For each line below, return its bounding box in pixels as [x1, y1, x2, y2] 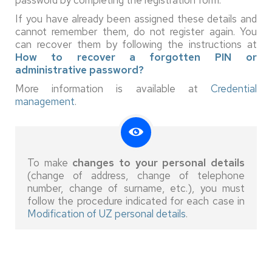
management [15, 94, 75, 108]
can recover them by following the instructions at [15, 37, 257, 51]
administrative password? [15, 63, 144, 76]
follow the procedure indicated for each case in [27, 194, 245, 208]
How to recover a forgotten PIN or [15, 50, 257, 64]
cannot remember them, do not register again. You [15, 24, 257, 38]
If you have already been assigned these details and [15, 12, 257, 25]
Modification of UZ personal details [27, 206, 186, 220]
